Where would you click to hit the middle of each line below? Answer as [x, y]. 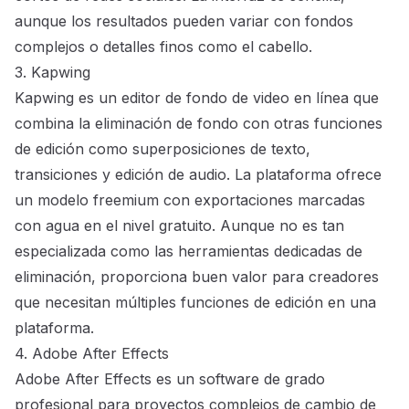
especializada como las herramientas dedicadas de [189, 252]
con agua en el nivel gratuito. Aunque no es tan [179, 226]
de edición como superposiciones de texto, [163, 149]
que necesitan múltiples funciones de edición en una [195, 303]
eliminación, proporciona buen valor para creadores [197, 277]
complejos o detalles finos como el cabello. [163, 47]
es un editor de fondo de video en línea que [226, 98]
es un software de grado [238, 379]
